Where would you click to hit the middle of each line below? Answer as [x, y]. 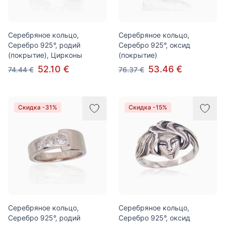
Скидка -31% [38, 107]
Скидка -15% [148, 107]
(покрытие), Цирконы [45, 55]
